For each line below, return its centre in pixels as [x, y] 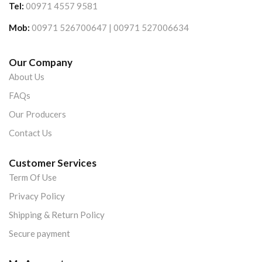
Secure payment [39, 234]
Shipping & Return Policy [57, 215]
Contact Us [30, 133]
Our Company [41, 63]
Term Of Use [33, 177]
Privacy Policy [37, 196]
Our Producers [37, 114]
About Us [27, 77]
